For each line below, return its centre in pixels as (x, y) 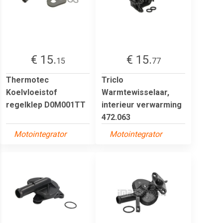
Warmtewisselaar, (135, 92)
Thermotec (27, 80)
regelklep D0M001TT (46, 105)
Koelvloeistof (32, 92)
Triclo (112, 80)
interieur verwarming (142, 105)
